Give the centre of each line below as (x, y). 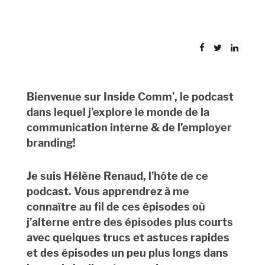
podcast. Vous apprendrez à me (108, 192)
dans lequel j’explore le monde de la (118, 112)
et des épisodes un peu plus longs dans (127, 253)
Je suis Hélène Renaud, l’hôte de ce (117, 176)
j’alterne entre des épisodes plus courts (130, 222)
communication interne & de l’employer (129, 128)
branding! (51, 143)
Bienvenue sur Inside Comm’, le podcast (130, 97)
